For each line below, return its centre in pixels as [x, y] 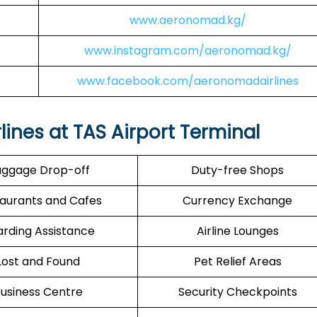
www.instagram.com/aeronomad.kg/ [188, 51]
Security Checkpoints [237, 292]
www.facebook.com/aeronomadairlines [188, 81]
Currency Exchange [237, 201]
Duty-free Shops [237, 170]
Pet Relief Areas [237, 261]
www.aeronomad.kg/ [188, 20]
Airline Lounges [237, 231]
